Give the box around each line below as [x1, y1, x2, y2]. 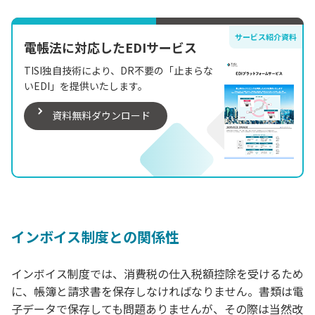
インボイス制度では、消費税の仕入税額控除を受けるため [11, 264, 304, 282]
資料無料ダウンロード [52, 108, 150, 122]
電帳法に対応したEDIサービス [24, 37, 197, 56]
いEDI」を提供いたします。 [24, 78, 148, 93]
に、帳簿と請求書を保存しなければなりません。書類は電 [11, 282, 304, 300]
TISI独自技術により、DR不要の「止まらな [24, 63, 213, 77]
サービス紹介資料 [235, 30, 297, 42]
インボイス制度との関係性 [11, 226, 179, 247]
